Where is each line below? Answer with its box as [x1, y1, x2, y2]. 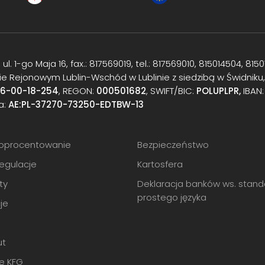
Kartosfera [137, 158, 183, 170]
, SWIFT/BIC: [146, 85, 196, 97]
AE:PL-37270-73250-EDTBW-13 [8, 98, 144, 111]
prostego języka [137, 191, 206, 203]
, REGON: [59, 85, 96, 97]
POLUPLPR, [196, 85, 241, 97]
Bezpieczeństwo [137, 138, 209, 151]
